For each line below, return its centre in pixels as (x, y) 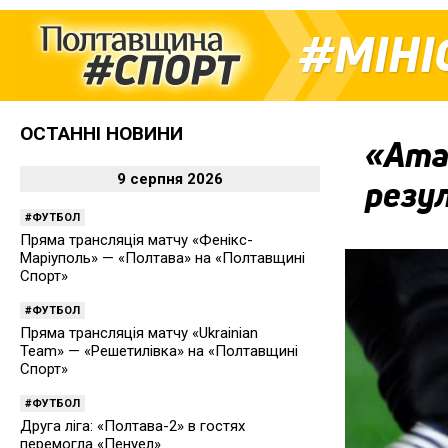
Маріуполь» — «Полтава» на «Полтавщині (162, 258)
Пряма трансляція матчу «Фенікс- (136, 240)
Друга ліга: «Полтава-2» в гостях (132, 426)
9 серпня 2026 (170, 179)
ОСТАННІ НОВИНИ (101, 133)
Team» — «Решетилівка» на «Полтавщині (159, 351)
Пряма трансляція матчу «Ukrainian (139, 333)
